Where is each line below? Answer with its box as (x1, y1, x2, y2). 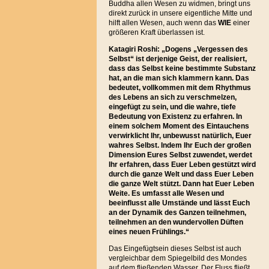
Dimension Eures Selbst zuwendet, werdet (108, 151, 252, 159)
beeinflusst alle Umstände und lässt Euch (108, 199, 250, 207)
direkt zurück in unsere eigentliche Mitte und (108, 9, 252, 17)
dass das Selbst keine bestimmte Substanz (108, 64, 256, 73)
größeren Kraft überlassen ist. (108, 28, 205, 37)
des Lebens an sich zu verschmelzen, (108, 93, 237, 101)
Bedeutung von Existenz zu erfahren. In (108, 112, 242, 121)
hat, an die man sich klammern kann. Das (108, 74, 249, 82)
